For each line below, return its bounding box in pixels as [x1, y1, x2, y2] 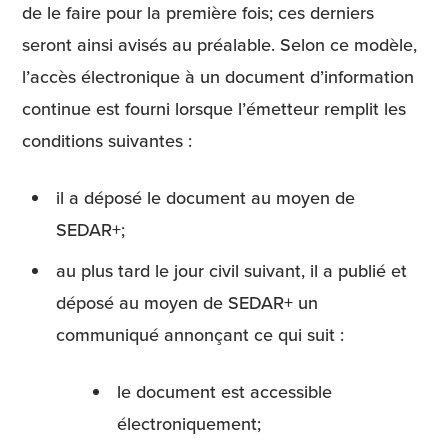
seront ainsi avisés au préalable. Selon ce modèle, [22, 32, 417, 58]
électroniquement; [117, 411, 262, 437]
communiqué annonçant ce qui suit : [56, 322, 345, 348]
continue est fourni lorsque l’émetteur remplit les [22, 96, 406, 122]
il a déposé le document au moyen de [56, 185, 356, 211]
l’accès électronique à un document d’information [22, 64, 414, 90]
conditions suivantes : [22, 128, 192, 154]
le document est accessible [117, 379, 333, 405]
